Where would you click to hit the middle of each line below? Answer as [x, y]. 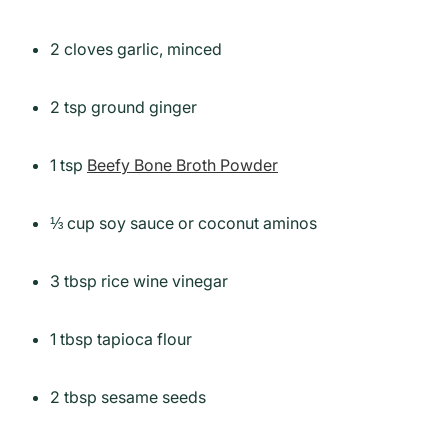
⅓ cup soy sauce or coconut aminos [183, 223]
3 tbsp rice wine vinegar [139, 281]
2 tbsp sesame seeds [128, 397]
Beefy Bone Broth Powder [182, 165]
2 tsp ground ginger [123, 107]
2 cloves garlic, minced [136, 49]
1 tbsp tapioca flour [121, 339]
